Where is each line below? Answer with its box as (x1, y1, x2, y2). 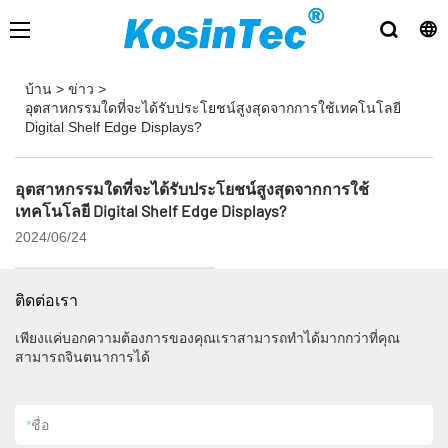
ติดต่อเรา (15, 290, 78, 309)
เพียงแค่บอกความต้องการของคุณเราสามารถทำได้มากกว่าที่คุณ (15, 330, 400, 346)
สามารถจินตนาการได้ (15, 349, 150, 365)
